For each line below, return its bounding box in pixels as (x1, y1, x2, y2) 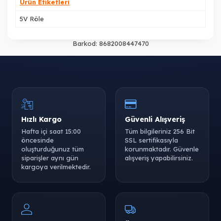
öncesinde (21, 136, 54, 145)
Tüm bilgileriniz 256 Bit (125, 127, 195, 136)
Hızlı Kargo (21, 114, 62, 124)
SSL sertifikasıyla (125, 136, 178, 145)
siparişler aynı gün (21, 154, 78, 162)
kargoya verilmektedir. (21, 163, 91, 171)
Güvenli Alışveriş (125, 114, 185, 124)
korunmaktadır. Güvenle (125, 145, 199, 153)
